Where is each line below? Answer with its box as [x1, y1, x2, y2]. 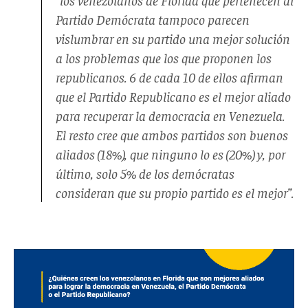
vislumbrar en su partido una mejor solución [56, 29, 290, 47]
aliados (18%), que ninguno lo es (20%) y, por [56, 144, 285, 162]
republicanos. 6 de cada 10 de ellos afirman [56, 67, 283, 85]
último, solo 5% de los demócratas [56, 164, 234, 181]
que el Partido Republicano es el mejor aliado [56, 87, 291, 104]
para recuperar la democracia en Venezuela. [56, 106, 285, 124]
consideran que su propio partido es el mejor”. [56, 183, 294, 201]
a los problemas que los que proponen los [56, 48, 272, 66]
